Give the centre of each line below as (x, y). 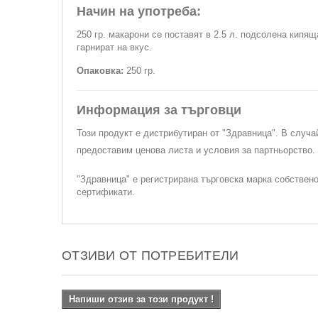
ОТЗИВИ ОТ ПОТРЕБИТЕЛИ (150, 256)
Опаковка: (102, 71)
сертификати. (106, 192)
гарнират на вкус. (114, 47)
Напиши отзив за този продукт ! (141, 299)
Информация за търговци (159, 110)
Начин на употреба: (139, 11)
